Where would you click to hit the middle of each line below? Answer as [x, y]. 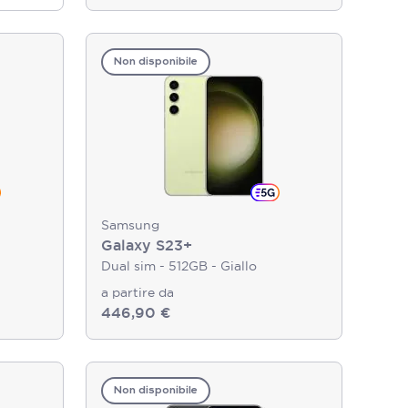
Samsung [130, 225]
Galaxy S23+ [147, 245]
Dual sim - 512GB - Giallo [179, 266]
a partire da [138, 292]
